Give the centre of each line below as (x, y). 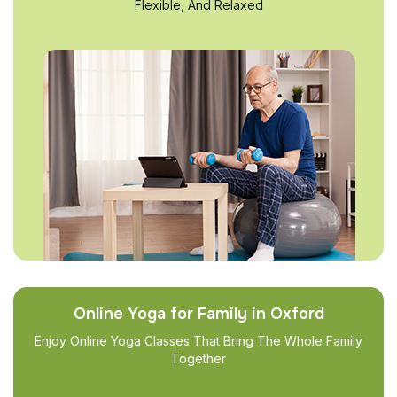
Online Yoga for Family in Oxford (198, 313)
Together (198, 358)
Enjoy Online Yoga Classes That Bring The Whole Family (198, 340)
